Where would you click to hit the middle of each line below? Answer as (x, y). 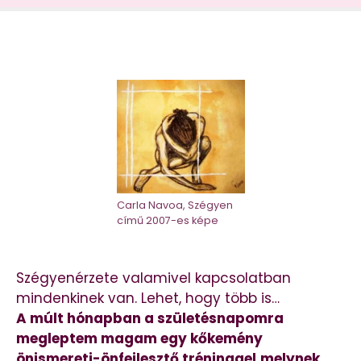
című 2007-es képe (167, 220)
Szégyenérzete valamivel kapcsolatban (154, 278)
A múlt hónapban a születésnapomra (150, 319)
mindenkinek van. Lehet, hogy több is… (148, 299)
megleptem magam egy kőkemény (139, 339)
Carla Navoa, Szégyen (174, 205)
